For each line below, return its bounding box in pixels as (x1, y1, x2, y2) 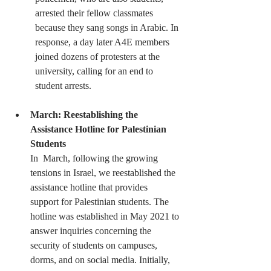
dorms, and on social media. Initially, (30, 254, 175, 265)
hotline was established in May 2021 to (30, 211, 181, 221)
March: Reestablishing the (30, 109, 140, 120)
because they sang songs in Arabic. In (35, 22, 181, 33)
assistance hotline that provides (30, 181, 152, 192)
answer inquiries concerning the (30, 225, 156, 236)
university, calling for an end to (35, 65, 158, 76)
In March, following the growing (30, 152, 160, 163)
